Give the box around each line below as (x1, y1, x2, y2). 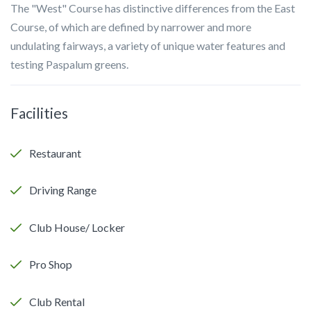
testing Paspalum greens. (10, 57, 128, 71)
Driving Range (27, 183, 96, 197)
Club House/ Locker (27, 220, 125, 234)
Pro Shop (27, 258, 72, 271)
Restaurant (27, 146, 81, 160)
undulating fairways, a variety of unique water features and (10, 38, 285, 52)
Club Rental (27, 295, 85, 309)
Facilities (10, 103, 68, 121)
